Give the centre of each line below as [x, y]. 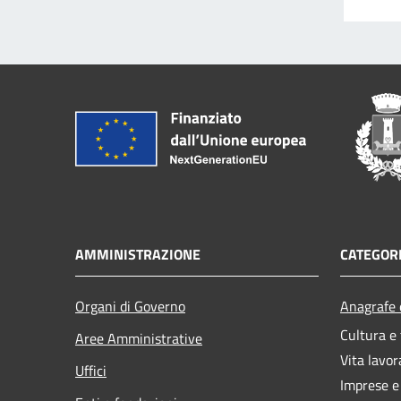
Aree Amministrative [139, 338]
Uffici [91, 370]
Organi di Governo [130, 306]
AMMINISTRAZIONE [138, 254]
